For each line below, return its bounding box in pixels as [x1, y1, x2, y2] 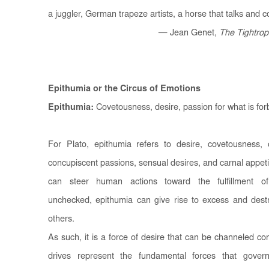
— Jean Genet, [159, 28, 219, 38]
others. [48, 214, 74, 224]
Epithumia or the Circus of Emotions [48, 84, 201, 94]
